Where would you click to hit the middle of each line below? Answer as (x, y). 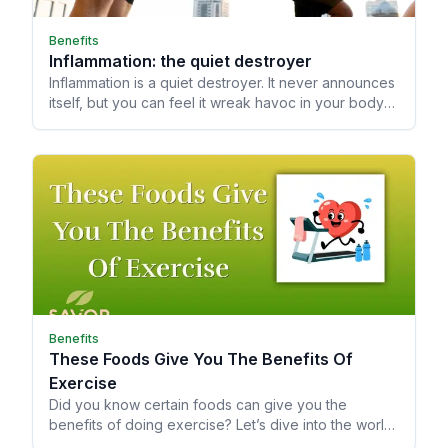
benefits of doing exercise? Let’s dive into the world (221, 425)
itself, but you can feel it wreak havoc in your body (216, 103)
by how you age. (104, 123)
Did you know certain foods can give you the (198, 405)
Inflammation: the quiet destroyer (180, 61)
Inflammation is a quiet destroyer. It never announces (222, 83)
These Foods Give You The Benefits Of (201, 359)
